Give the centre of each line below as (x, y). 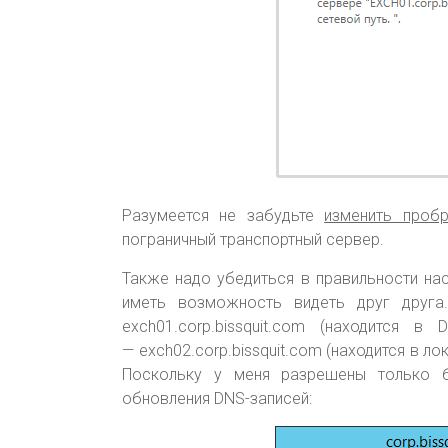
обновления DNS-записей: (217, 399)
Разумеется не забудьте (223, 216)
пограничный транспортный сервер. (253, 240)
